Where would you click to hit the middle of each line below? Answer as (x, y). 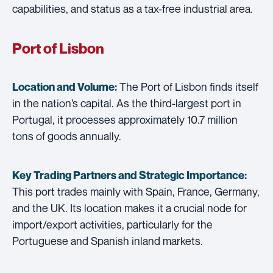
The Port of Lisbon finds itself (188, 86)
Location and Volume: (65, 87)
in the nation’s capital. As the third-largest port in (127, 103)
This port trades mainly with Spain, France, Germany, (136, 191)
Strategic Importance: (193, 175)
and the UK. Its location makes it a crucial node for (129, 207)
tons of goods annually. (67, 136)
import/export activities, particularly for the (112, 224)
